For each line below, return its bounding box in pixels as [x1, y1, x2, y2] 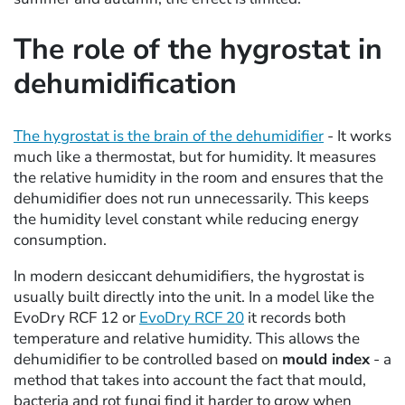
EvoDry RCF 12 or [14, 306, 139, 328]
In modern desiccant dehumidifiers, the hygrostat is [14, 265, 364, 287]
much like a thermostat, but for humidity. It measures [14, 146, 376, 167]
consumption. [14, 229, 107, 250]
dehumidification [14, 64, 237, 104]
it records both [244, 306, 346, 328]
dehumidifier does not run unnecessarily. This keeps [14, 187, 369, 209]
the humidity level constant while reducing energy [14, 208, 359, 230]
